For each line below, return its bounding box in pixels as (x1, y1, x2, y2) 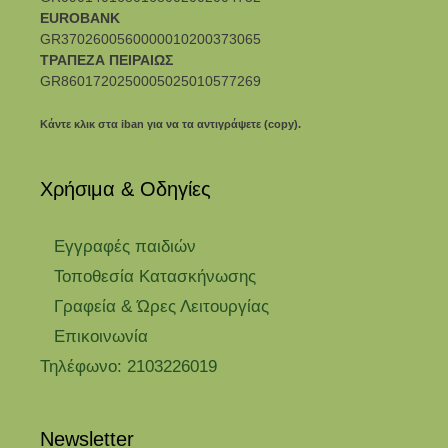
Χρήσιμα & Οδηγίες (40, 177, 211, 200)
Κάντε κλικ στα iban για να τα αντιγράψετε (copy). (40, 117, 301, 130)
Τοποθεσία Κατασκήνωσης (54, 266, 256, 286)
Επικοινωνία (54, 326, 148, 346)
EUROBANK (40, 9, 120, 26)
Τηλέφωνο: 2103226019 (40, 356, 217, 376)
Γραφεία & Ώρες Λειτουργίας (54, 296, 269, 316)
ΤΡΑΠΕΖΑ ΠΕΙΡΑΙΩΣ (40, 51, 173, 68)
